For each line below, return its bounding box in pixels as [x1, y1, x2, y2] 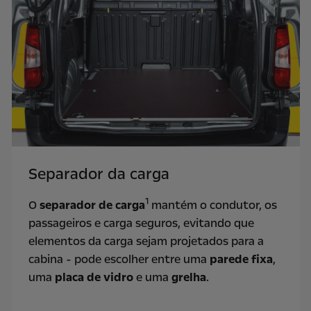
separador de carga [39, 196, 145, 213]
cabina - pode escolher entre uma [28, 251, 210, 267]
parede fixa [209, 251, 273, 267]
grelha [171, 269, 206, 285]
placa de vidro [54, 269, 133, 285]
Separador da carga [28, 163, 169, 185]
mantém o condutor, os [148, 196, 277, 213]
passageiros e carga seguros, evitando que [28, 215, 254, 231]
